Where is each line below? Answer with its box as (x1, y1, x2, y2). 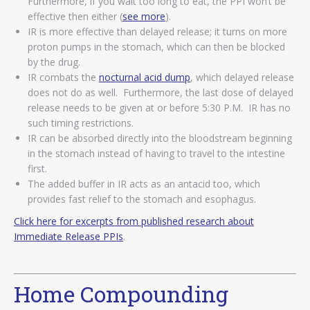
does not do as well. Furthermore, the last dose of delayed (28, 85, 293, 99)
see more (122, 9, 165, 23)
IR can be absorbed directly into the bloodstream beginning (28, 131, 292, 145)
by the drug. (28, 55, 80, 69)
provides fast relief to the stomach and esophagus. (28, 192, 256, 206)
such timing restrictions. (28, 116, 134, 129)
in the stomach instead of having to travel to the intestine (28, 146, 285, 160)
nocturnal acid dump (99, 70, 190, 84)
